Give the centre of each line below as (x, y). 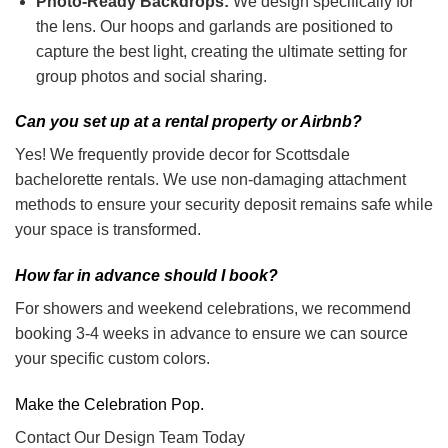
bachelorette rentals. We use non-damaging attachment (210, 180)
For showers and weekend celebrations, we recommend (213, 309)
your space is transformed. (108, 230)
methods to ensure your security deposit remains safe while (224, 205)
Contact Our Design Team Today (130, 437)
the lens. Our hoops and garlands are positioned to (214, 26)
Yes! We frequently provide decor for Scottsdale (182, 155)
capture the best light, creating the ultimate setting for (221, 51)
